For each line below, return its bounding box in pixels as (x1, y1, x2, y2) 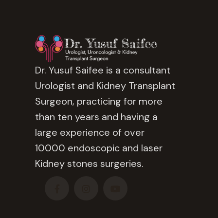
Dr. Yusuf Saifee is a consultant (35, 64, 170, 77)
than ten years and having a (35, 110, 158, 124)
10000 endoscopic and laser (35, 142, 163, 155)
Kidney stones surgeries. (35, 157, 144, 170)
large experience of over (35, 126, 145, 139)
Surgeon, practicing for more (35, 95, 163, 108)
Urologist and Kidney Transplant (35, 79, 175, 92)
